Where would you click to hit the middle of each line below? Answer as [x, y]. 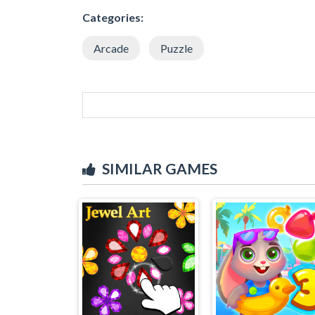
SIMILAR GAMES [160, 168]
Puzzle [176, 48]
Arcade [111, 48]
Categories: [113, 17]
